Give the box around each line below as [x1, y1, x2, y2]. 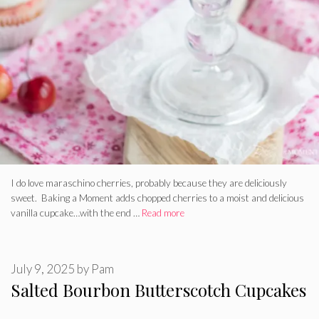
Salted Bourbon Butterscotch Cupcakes [11, 278, 306, 302]
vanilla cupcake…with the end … [11, 206, 142, 219]
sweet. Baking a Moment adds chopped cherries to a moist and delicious [11, 192, 304, 204]
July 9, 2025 [11, 261, 75, 277]
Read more [142, 206, 184, 219]
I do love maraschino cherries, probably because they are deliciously [11, 177, 287, 189]
